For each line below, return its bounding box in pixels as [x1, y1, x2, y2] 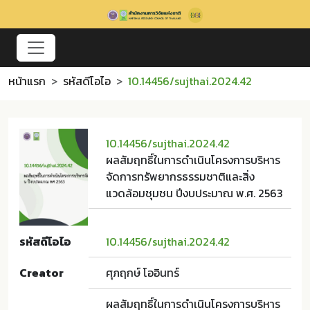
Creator [19, 264, 64, 281]
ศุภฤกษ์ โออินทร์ [106, 264, 179, 281]
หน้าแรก [8, 73, 46, 89]
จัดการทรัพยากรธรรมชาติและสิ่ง [106, 168, 255, 185]
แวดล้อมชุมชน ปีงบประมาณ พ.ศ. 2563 [106, 185, 283, 201]
